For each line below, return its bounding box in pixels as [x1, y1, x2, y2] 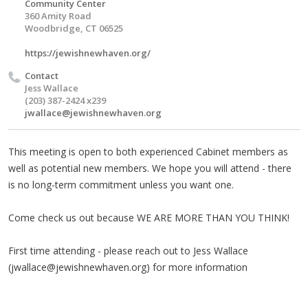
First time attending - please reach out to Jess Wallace [8, 243, 248, 257]
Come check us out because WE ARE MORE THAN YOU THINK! [8, 210, 289, 224]
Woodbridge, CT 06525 [25, 21, 123, 34]
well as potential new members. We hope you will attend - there [8, 161, 291, 175]
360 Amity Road [25, 9, 91, 22]
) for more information [146, 260, 247, 274]
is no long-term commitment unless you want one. [8, 177, 234, 191]
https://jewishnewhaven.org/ [25, 46, 151, 59]
